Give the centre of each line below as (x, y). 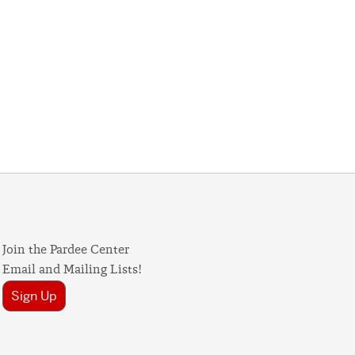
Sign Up (34, 296)
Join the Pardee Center (66, 250)
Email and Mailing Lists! (73, 270)
